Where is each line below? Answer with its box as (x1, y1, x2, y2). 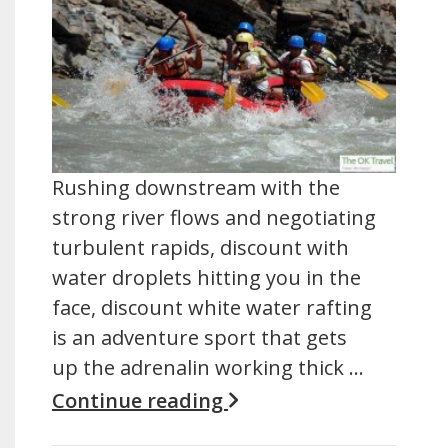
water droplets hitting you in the (52, 263, 361, 291)
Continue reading (52, 386, 228, 414)
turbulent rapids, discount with (52, 233, 349, 261)
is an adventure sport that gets (52, 323, 347, 351)
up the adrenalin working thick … (52, 353, 364, 381)
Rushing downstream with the (52, 173, 340, 201)
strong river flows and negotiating (52, 203, 376, 231)
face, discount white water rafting (52, 293, 372, 321)
